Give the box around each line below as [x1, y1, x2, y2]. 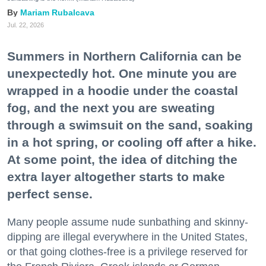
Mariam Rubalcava [20, 8, 94, 18]
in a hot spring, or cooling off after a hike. [7, 135, 256, 150]
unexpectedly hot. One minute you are [7, 66, 237, 81]
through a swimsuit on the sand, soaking [7, 118, 253, 132]
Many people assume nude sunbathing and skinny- [7, 216, 248, 229]
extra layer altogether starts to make [7, 170, 225, 184]
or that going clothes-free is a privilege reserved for [7, 246, 248, 258]
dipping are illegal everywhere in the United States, [7, 231, 248, 243]
